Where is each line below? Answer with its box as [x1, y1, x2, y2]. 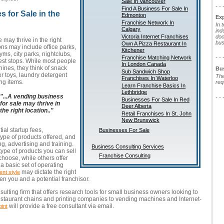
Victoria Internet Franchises [121, 33, 188, 39]
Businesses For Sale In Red [121, 96, 189, 102]
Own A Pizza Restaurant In [121, 40, 186, 46]
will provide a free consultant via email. [7, 202, 114, 210]
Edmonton [121, 12, 146, 19]
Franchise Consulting [99, 152, 150, 158]
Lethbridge [121, 89, 147, 96]
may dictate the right [20, 168, 76, 176]
